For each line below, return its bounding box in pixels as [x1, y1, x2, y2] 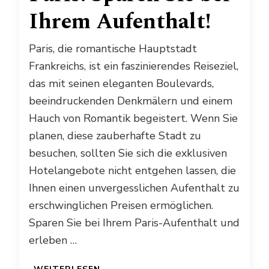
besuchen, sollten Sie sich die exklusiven [29, 145, 227, 160]
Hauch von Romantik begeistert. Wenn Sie [29, 110, 238, 125]
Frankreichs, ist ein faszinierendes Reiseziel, [29, 58, 238, 73]
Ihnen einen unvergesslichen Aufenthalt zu [29, 180, 240, 195]
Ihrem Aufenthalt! [29, 5, 211, 38]
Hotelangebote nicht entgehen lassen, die [29, 163, 236, 178]
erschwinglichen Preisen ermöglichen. [29, 198, 213, 213]
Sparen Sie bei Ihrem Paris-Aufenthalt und [29, 215, 240, 230]
